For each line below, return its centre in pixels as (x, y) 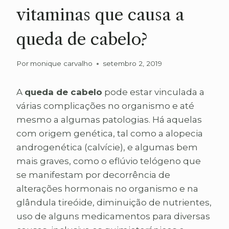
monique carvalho (62, 64)
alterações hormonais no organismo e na (107, 189)
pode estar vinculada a (153, 92)
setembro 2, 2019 (133, 64)
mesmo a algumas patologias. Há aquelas (109, 120)
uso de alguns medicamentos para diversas (113, 216)
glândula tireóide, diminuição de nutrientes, (114, 203)
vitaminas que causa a (100, 14)
